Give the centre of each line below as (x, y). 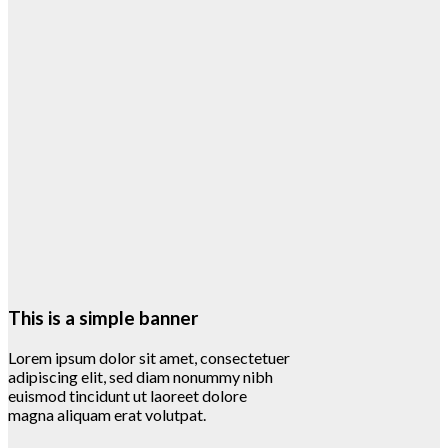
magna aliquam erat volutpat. (107, 415)
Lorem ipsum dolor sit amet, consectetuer (149, 358)
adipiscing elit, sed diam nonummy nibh (140, 377)
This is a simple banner (103, 318)
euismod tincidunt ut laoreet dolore (127, 396)
